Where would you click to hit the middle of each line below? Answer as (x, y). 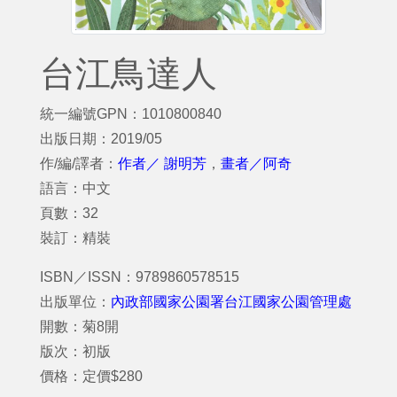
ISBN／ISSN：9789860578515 (140, 277)
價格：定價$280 (91, 376)
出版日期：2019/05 (101, 139)
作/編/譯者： (79, 163)
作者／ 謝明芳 (162, 163)
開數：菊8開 (79, 327)
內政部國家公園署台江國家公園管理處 (231, 302)
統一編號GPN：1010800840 (131, 114)
